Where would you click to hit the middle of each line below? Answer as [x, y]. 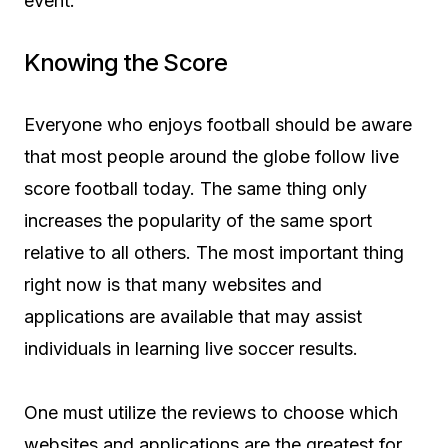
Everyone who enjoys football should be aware [218, 124]
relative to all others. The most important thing [214, 252]
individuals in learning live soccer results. [191, 348]
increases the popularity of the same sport [198, 220]
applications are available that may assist [193, 316]
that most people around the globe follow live [211, 156]
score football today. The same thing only [195, 188]
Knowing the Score [125, 62]
